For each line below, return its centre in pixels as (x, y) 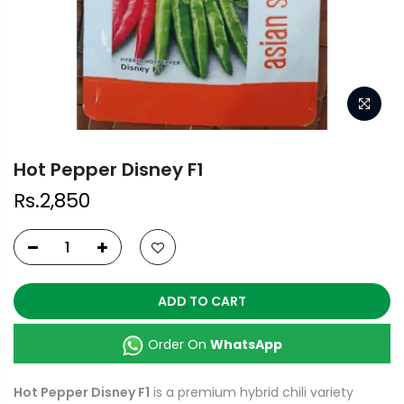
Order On (177, 344)
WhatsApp (246, 344)
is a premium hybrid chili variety (252, 392)
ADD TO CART (202, 301)
